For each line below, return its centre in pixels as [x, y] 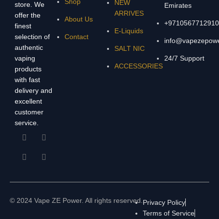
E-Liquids [129, 31]
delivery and [33, 91]
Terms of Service [169, 213]
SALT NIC [130, 49]
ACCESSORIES [139, 66]
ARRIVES [129, 13]
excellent [28, 101]
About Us [79, 19]
